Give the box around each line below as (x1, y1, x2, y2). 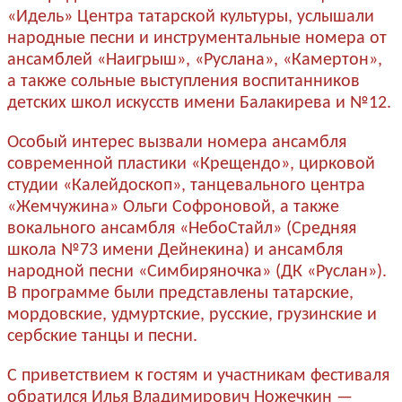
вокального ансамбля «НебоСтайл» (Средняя (7, 219, 356, 238)
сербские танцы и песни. (7, 327, 197, 345)
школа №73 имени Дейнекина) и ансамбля (7, 240, 343, 259)
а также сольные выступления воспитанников (7, 72, 360, 91)
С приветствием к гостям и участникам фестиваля (7, 366, 389, 385)
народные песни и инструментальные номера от (7, 29, 387, 48)
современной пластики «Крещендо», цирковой (7, 154, 375, 173)
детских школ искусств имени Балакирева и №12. (7, 93, 391, 112)
